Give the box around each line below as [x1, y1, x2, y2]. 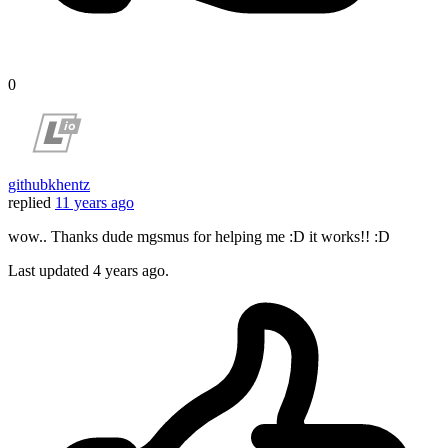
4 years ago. [93, 262, 169, 280]
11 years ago [55, 194, 134, 212]
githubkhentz [8, 176, 90, 194]
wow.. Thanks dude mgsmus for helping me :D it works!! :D [8, 228, 390, 246]
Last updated [8, 262, 93, 280]
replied [8, 194, 51, 212]
